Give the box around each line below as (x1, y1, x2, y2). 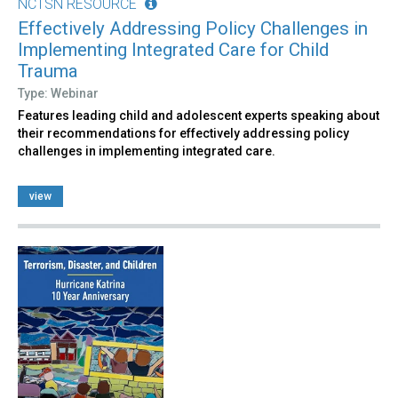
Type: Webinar (18, 85, 99, 100)
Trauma (18, 60, 78, 82)
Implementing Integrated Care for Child (18, 38, 329, 60)
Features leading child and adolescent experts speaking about (18, 107, 379, 123)
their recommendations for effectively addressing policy (18, 125, 349, 140)
